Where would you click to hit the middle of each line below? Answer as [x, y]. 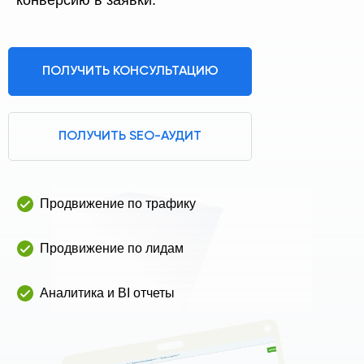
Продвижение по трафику [118, 204]
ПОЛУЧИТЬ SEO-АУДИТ [130, 137]
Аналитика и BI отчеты [107, 293]
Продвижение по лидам [112, 249]
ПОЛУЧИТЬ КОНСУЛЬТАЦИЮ [130, 72]
